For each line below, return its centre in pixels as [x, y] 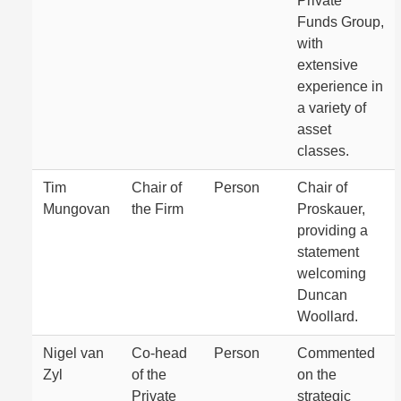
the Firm [158, 209]
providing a [333, 230]
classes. [323, 151]
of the [149, 375]
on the [317, 375]
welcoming [332, 273]
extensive [328, 65]
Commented [336, 353]
